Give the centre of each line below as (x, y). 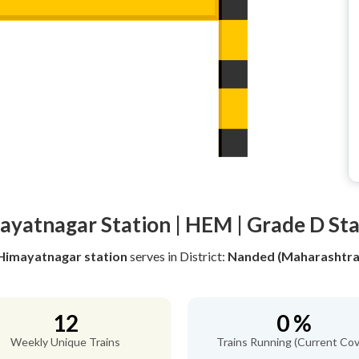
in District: (197, 256)
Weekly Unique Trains (65, 342)
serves (147, 256)
